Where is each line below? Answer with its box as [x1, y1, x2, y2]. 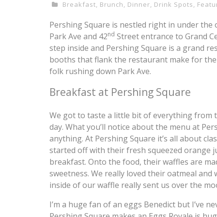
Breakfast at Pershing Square [49, 85, 191, 99]
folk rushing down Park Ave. [49, 66, 151, 77]
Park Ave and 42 [49, 31, 108, 42]
